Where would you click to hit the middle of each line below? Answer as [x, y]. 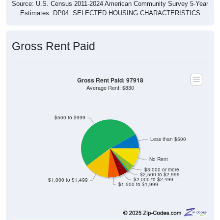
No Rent [159, 159]
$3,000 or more [162, 169]
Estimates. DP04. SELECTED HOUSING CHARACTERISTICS [110, 13]
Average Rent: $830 [110, 87]
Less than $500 [168, 139]
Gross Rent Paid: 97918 [110, 80]
